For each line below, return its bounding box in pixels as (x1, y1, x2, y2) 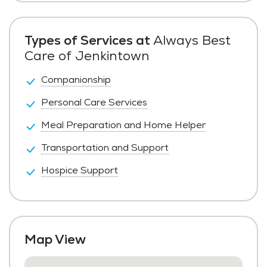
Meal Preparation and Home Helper (41, 119, 206, 132)
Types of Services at (24, 32, 150, 49)
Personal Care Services (41, 96, 147, 109)
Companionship (41, 73, 111, 86)
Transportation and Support (41, 141, 169, 154)
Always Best (150, 32, 231, 49)
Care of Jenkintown (24, 47, 150, 64)
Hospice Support (41, 164, 118, 177)
